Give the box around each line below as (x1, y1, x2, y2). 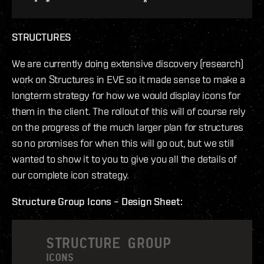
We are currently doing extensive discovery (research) (12, 57, 243, 70)
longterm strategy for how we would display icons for (12, 88, 240, 101)
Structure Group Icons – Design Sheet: (12, 194, 183, 207)
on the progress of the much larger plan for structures (12, 120, 244, 133)
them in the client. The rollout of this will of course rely (12, 104, 246, 117)
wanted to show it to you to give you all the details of (12, 152, 237, 165)
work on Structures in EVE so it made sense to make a (12, 72, 245, 85)
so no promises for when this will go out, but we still (12, 136, 235, 149)
